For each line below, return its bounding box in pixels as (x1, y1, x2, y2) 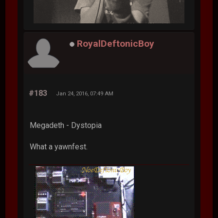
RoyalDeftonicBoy (77, 38, 155, 49)
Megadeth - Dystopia (30, 120, 102, 130)
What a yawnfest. (30, 142, 88, 151)
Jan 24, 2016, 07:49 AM (56, 90, 114, 97)
